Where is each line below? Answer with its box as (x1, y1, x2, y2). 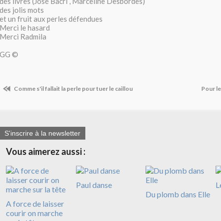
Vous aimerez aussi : (6, 146, 85, 157)
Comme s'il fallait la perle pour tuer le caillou (13, 85, 133, 92)
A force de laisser (6, 199, 64, 209)
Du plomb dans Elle (146, 189, 210, 199)
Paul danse (75, 180, 112, 190)
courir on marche (6, 208, 63, 218)
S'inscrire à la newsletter (4, 129, 80, 138)
